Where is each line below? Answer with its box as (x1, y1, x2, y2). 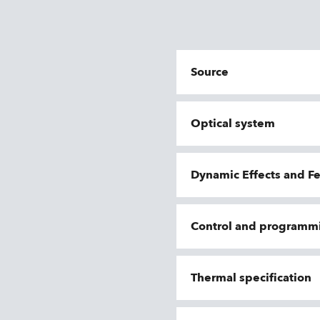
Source (191, 64, 229, 80)
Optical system (191, 116, 275, 131)
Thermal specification (191, 270, 311, 286)
